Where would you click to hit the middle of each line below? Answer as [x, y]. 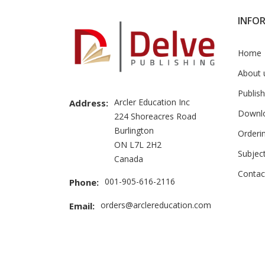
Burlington [134, 131]
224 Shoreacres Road [155, 117]
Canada [129, 159]
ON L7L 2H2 [138, 145]
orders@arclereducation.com [156, 205]
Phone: [84, 182]
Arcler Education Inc [152, 102]
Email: [82, 206]
